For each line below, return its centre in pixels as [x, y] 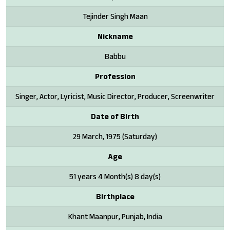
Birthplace [115, 196]
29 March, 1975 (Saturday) [115, 136]
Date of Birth [115, 116]
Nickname [115, 36]
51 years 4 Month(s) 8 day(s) [115, 176]
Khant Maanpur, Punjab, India [115, 216]
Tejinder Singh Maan [115, 16]
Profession [115, 76]
